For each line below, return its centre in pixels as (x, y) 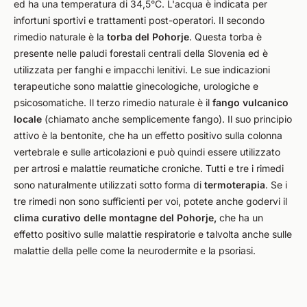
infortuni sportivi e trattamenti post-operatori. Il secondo (139, 20)
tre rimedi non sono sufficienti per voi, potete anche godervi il (150, 201)
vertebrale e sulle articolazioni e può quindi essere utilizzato (147, 152)
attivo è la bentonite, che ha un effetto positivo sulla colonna (148, 135)
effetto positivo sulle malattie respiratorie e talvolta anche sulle (153, 234)
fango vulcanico (250, 102)
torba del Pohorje (148, 37)
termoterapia (235, 185)
